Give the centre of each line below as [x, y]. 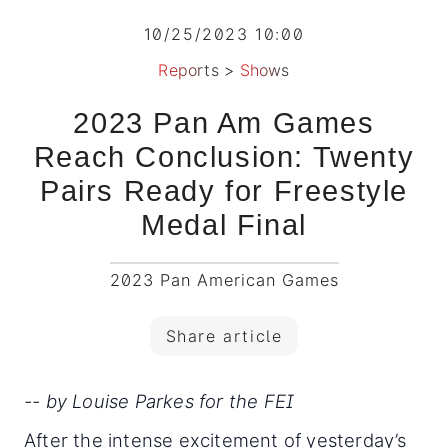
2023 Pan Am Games [224, 123]
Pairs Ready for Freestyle [223, 191]
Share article [224, 336]
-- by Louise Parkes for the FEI [159, 401]
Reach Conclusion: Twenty [224, 157]
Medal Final [224, 225]
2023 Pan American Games [224, 280]
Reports [188, 70]
